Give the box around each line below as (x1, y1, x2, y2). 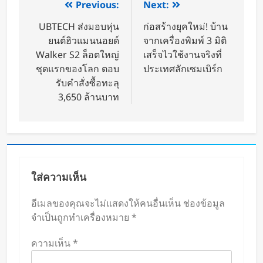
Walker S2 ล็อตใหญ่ (36, 48, 119, 62)
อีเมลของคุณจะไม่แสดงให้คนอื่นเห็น (31, 197, 181, 210)
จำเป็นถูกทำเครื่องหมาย (31, 211, 131, 224)
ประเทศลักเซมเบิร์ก (143, 62, 222, 76)
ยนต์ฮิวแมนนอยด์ (48, 34, 119, 48)
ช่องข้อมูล (183, 197, 225, 210)
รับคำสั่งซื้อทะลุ (56, 76, 119, 90)
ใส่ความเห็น (31, 170, 86, 184)
